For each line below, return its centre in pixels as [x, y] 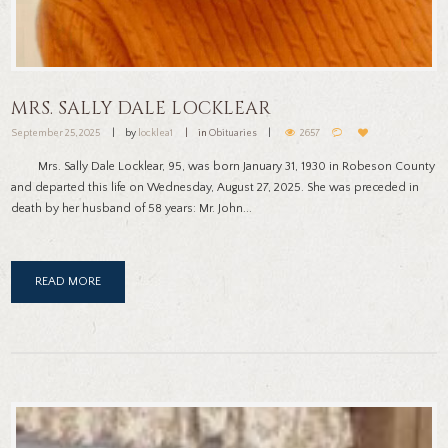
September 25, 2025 [56, 134]
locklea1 [156, 134]
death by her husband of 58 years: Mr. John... [132, 209]
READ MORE [68, 282]
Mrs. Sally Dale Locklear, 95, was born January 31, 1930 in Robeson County [223, 167]
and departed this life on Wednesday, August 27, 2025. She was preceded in [215, 188]
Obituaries [236, 134]
